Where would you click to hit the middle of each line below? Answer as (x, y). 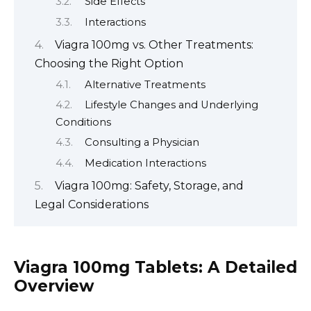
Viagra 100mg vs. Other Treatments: (154, 45)
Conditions (83, 122)
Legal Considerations (92, 205)
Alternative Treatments (145, 84)
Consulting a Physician (142, 143)
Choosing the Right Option (109, 64)
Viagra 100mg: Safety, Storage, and (149, 186)
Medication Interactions (145, 163)
